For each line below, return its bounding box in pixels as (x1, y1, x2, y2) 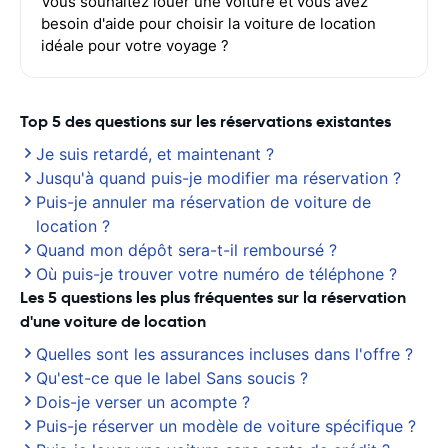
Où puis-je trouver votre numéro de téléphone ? (36, 264, 397, 284)
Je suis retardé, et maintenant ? (36, 144, 274, 164)
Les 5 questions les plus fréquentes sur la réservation (20, 287, 406, 308)
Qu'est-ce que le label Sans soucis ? (36, 368, 308, 388)
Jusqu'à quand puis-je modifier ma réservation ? (36, 168, 401, 188)
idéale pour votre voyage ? (41, 36, 229, 55)
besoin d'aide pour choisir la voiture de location (41, 14, 376, 33)
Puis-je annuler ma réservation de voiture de (36, 192, 371, 212)
